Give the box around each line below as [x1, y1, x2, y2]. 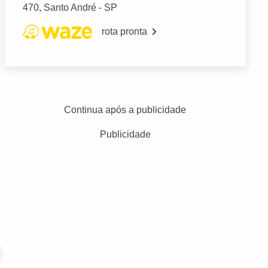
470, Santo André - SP [22, 2, 117, 13]
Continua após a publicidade [64, 105, 187, 115]
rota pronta [101, 26, 147, 37]
